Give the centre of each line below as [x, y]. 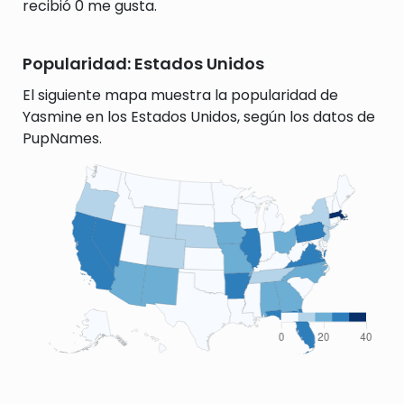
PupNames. [62, 138]
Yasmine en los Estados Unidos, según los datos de [199, 117]
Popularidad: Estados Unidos [143, 64]
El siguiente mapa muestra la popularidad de [180, 95]
